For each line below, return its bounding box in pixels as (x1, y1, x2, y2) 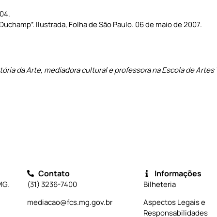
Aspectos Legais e (143, 197, 205, 208)
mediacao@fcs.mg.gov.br (27, 197, 112, 208)
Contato (38, 168, 70, 179)
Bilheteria (143, 179, 176, 190)
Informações (154, 168, 201, 179)
